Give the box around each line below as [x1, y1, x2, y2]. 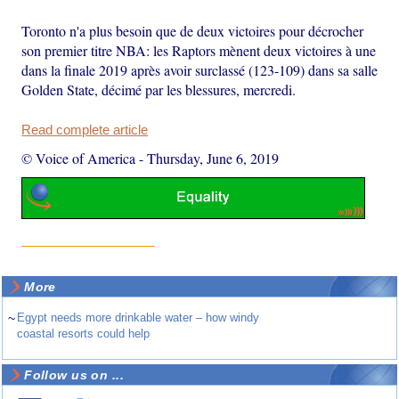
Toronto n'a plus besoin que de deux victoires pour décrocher [21, 20, 364, 40]
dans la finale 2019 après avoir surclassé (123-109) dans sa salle [21, 60, 379, 79]
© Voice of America [21, 148, 136, 167]
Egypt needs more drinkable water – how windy [17, 311, 260, 325]
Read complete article [21, 122, 149, 137]
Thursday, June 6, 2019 [147, 148, 280, 167]
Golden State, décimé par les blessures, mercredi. [21, 79, 297, 99]
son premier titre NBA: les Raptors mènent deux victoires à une [21, 40, 377, 60]
